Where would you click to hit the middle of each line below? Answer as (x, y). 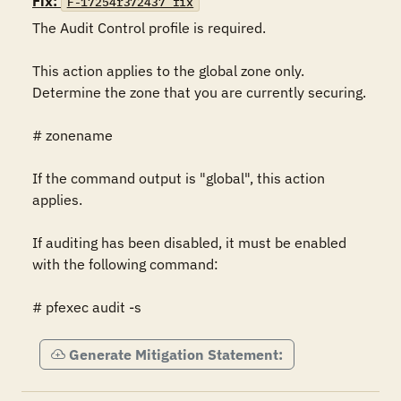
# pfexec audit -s (87, 307)
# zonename (73, 135)
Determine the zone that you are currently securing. (199, 92)
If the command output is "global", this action (179, 178)
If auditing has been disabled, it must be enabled (189, 243)
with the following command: (125, 264)
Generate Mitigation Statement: (176, 354)
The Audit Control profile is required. (149, 28)
